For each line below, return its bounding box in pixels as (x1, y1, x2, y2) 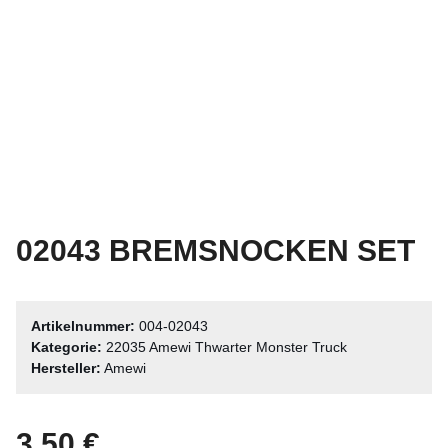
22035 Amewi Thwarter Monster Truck (106, 339, 347, 356)
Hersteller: (31, 360, 101, 377)
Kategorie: (31, 339, 106, 356)
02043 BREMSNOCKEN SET (16, 234, 415, 268)
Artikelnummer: (31, 318, 139, 335)
